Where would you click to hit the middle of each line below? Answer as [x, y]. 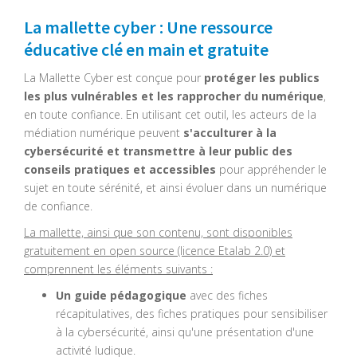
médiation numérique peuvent [102, 133]
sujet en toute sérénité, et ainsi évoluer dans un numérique [175, 188]
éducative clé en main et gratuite [146, 50]
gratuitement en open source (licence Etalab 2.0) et [155, 251]
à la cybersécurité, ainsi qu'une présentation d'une [185, 332]
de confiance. [58, 206]
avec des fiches [227, 296]
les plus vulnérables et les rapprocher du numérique [174, 96]
